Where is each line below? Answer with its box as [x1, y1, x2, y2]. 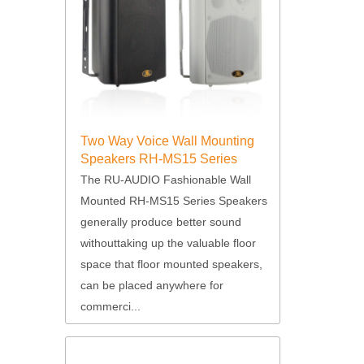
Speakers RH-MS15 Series [80, 152, 237, 166]
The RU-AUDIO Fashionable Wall [80, 172, 251, 186]
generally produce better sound [80, 214, 241, 228]
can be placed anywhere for [80, 278, 223, 292]
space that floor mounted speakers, [80, 257, 262, 271]
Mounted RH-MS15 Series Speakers [80, 193, 267, 207]
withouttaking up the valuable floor [80, 236, 256, 249]
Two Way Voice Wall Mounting [80, 134, 254, 148]
